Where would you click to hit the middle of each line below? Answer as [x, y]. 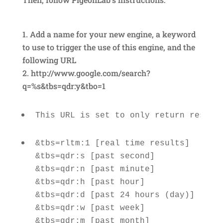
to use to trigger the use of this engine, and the [109, 47]
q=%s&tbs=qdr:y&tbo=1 [64, 86]
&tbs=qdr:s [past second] [97, 156]
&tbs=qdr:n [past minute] [97, 169]
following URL [49, 60]
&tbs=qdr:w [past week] [92, 208]
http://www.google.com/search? [90, 73]
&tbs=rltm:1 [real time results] [115, 143]
